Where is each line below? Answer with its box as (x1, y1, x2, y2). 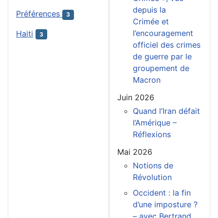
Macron (133, 75, 161, 85)
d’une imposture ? (133, 200, 198, 210)
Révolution (133, 172, 172, 182)
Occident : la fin (133, 188, 191, 198)
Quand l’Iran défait (133, 106, 200, 116)
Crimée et (133, 17, 169, 27)
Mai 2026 (117, 147, 152, 157)
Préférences (16, 9, 62, 19)
